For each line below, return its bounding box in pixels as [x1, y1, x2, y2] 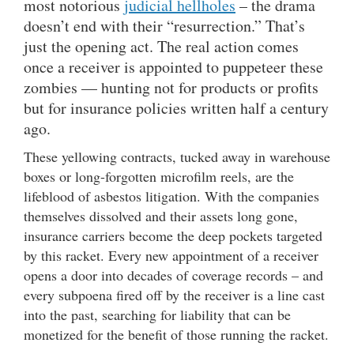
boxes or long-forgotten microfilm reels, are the [24, 167, 294, 186]
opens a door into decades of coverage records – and [24, 265, 323, 284]
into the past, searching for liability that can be [24, 305, 291, 324]
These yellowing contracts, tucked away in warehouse [24, 147, 330, 166]
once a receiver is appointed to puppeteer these [24, 56, 323, 77]
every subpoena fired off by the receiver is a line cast [24, 285, 325, 304]
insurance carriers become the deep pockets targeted [24, 226, 322, 245]
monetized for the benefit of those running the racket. [24, 325, 329, 344]
